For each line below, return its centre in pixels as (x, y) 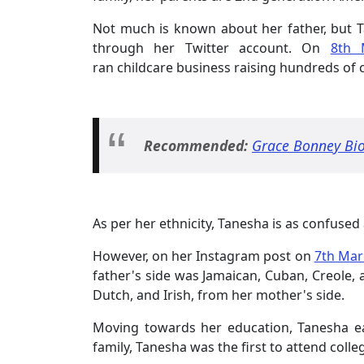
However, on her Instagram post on (204, 256)
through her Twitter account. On (212, 48)
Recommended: (198, 145)
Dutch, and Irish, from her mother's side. (220, 295)
